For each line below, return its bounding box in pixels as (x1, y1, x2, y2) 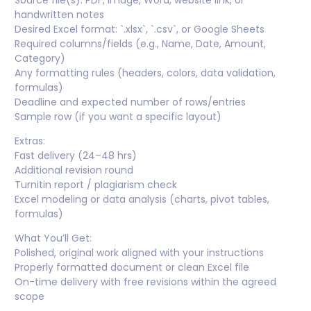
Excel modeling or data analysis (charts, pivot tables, (15, 192, 269, 207)
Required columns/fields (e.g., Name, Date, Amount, (15, 37, 266, 51)
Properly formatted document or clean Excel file (15, 260, 249, 275)
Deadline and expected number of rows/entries (15, 95, 246, 110)
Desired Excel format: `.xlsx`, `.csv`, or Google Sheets (15, 22, 264, 37)
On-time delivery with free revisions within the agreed (15, 275, 276, 289)
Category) (15, 51, 65, 66)
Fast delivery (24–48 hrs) (15, 149, 137, 163)
